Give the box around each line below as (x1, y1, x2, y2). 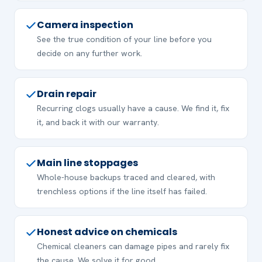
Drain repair (36, 87, 96, 101)
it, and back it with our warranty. (36, 116, 159, 127)
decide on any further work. (36, 47, 142, 58)
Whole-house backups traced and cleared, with (36, 171, 215, 182)
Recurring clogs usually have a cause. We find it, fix (36, 102, 229, 113)
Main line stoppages (36, 156, 138, 170)
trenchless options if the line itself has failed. (36, 185, 207, 196)
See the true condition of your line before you (36, 33, 212, 44)
